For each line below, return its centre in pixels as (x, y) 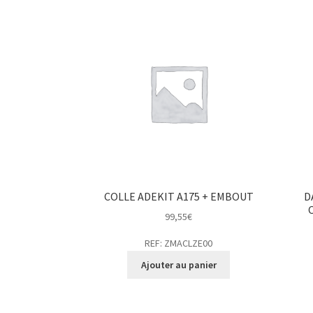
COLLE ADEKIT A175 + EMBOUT (179, 196)
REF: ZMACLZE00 (179, 243)
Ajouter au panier (179, 265)
